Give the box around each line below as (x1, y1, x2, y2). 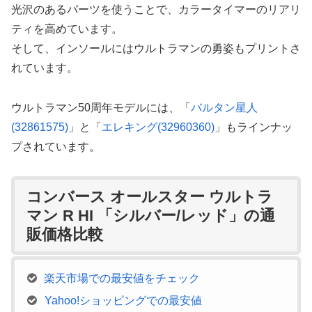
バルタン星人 (191, 101, 258, 114)
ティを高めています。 (11, 22, 123, 35)
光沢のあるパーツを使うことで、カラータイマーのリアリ (11, 3, 301, 15)
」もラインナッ (214, 120, 292, 133)
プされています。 (11, 140, 100, 153)
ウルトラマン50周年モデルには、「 (11, 101, 191, 114)
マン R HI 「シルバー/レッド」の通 (26, 207, 275, 225)
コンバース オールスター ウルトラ (26, 188, 273, 206)
